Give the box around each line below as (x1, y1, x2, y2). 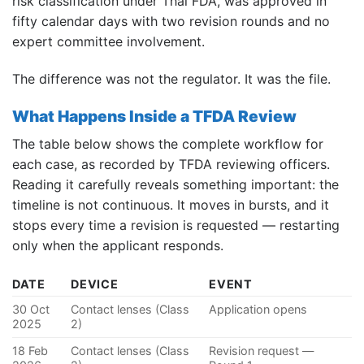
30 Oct (12, 302, 50, 317)
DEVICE (71, 277, 119, 292)
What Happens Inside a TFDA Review (12, 106, 297, 126)
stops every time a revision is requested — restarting (12, 216, 340, 233)
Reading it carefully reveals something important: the (12, 175, 339, 193)
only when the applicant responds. (12, 236, 223, 253)
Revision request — (209, 344, 314, 358)
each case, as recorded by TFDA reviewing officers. (12, 155, 330, 172)
